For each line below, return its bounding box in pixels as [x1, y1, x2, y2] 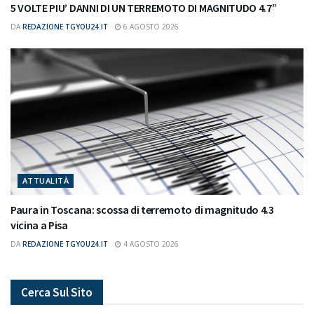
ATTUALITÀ [22, 175, 69, 186]
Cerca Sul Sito [21, 284, 93, 300]
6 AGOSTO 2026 [121, 21, 179, 32]
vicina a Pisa [11, 217, 68, 232]
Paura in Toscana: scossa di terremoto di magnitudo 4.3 [11, 202, 274, 217]
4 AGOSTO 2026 [121, 238, 179, 249]
